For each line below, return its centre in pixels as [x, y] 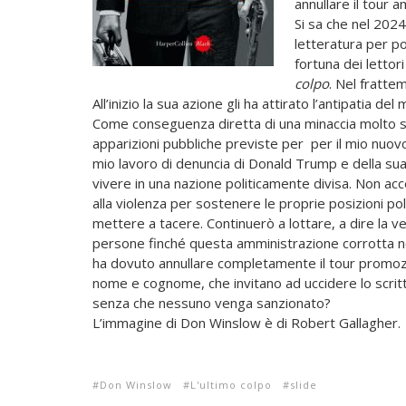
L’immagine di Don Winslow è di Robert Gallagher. [246, 323]
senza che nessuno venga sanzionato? [212, 303]
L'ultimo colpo [231, 385]
